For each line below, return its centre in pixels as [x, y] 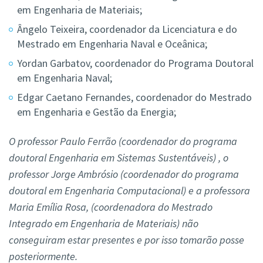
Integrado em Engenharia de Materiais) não [104, 224]
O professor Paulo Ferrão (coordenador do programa [123, 141]
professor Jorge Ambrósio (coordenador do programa [124, 174]
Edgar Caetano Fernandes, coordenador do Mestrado [134, 97]
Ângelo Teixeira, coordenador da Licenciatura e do [127, 29]
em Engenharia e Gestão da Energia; [97, 112]
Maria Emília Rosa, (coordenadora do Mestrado [111, 207]
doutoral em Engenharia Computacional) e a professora [129, 191]
